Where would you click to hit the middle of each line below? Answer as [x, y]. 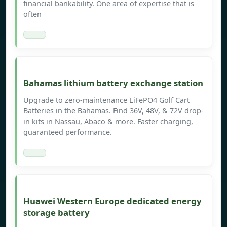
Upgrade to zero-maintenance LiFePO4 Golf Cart [106, 100]
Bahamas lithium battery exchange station [113, 83]
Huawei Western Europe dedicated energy [112, 201]
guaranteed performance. [68, 132]
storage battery [56, 213]
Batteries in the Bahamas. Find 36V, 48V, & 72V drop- [113, 111]
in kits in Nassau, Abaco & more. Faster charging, [108, 122]
